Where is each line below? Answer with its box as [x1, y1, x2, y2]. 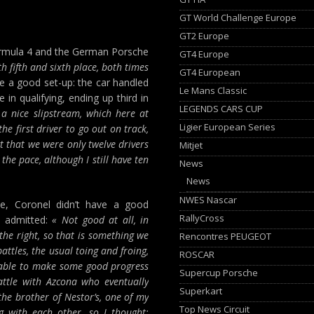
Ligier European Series [179, 120, 276, 133]
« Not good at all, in [52, 213, 149, 226]
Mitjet [179, 138, 203, 151]
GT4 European [179, 65, 241, 78]
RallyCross [179, 211, 225, 224]
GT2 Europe [179, 29, 230, 42]
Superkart [179, 284, 223, 297]
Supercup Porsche [179, 266, 259, 279]
